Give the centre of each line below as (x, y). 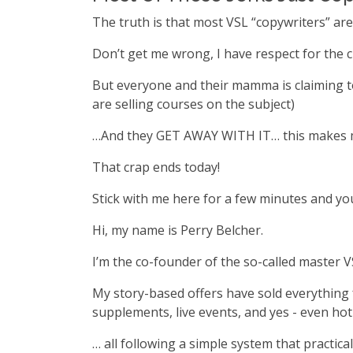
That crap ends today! (156, 167)
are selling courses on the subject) (195, 104)
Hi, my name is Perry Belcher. (178, 230)
